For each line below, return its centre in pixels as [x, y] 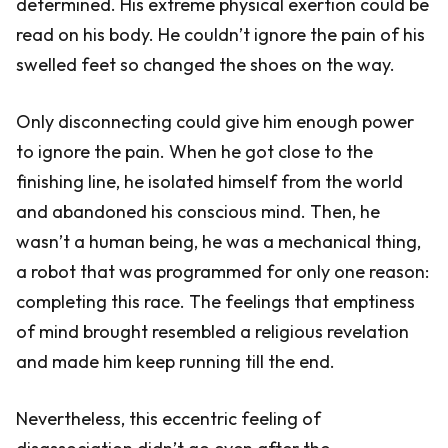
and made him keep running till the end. [175, 361]
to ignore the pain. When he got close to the [194, 151]
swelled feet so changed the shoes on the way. [205, 64]
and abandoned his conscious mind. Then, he [198, 211]
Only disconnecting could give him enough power [215, 121]
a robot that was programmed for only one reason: [222, 271]
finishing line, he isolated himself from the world [209, 181]
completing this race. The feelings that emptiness [215, 301]
